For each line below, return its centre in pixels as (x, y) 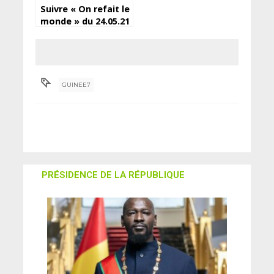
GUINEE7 (76, 85)
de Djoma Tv (68, 34)
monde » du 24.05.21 (85, 21)
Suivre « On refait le (85, 9)
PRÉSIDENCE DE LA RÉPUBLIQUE (113, 175)
